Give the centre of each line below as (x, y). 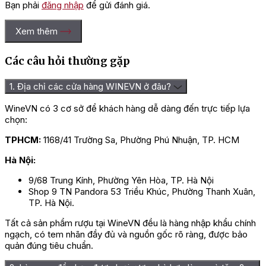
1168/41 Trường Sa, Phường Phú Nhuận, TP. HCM (140, 140)
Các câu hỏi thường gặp (67, 61)
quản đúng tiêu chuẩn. (49, 246)
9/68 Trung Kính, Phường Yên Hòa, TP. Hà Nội (121, 180)
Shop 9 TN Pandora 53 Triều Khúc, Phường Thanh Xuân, (142, 192)
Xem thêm (37, 31)
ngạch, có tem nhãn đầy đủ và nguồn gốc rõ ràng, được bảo (126, 235)
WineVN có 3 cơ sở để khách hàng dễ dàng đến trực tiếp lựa (127, 109)
